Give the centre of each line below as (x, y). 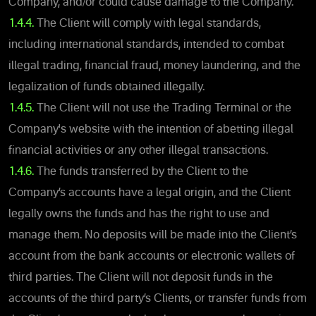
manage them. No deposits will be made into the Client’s (153, 235)
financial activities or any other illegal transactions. (138, 151)
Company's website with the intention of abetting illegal (151, 129)
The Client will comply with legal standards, (147, 24)
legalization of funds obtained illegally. (107, 87)
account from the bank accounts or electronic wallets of (152, 256)
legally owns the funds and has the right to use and (139, 214)
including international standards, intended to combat (146, 45)
